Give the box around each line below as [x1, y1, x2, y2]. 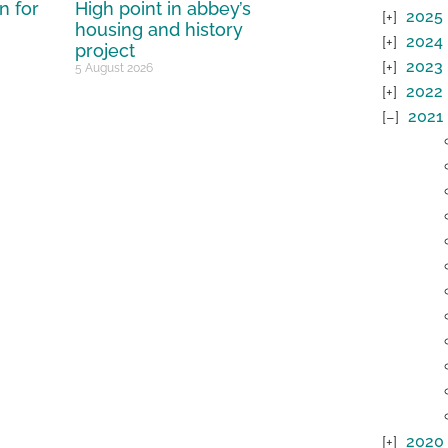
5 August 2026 [75, 61, 154, 76]
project [75, 40, 136, 62]
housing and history [75, 19, 244, 41]
